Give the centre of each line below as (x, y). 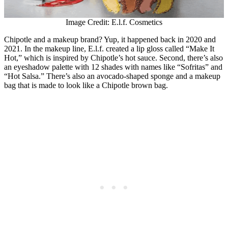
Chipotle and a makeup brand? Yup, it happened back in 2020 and (110, 40)
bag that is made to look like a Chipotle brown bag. (87, 85)
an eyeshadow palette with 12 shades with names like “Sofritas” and (113, 67)
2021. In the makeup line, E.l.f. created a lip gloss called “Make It (109, 49)
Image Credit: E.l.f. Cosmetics (114, 22)
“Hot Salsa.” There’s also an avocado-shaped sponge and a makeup (112, 76)
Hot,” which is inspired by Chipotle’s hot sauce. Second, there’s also (113, 58)
